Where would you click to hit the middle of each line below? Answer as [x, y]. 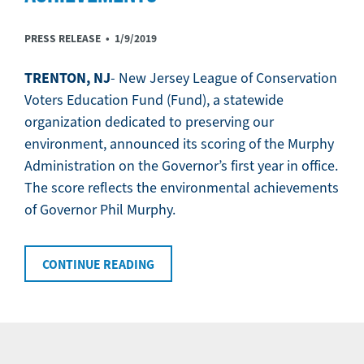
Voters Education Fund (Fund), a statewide [154, 100]
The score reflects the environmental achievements [182, 188]
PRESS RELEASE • [69, 39]
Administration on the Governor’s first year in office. [181, 166]
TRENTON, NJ [67, 78]
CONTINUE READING [98, 264]
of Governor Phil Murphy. [102, 210]
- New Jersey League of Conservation [224, 78]
